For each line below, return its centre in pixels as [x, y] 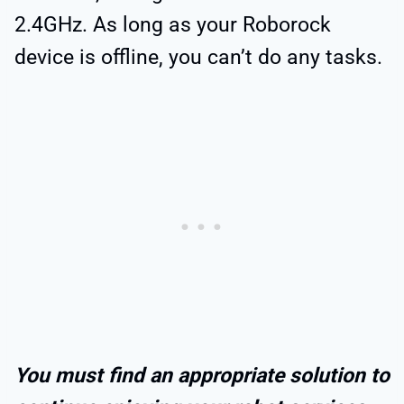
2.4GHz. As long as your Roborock [173, 25]
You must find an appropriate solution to [202, 376]
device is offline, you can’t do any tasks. [201, 58]
